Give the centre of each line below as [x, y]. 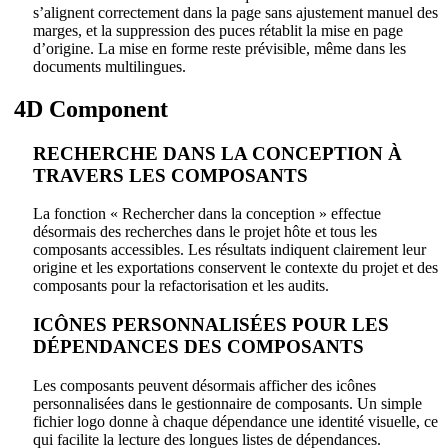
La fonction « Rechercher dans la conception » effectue [207, 214]
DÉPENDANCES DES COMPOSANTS [198, 347]
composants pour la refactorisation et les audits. [181, 286]
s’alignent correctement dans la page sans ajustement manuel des [235, 12]
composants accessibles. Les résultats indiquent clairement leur [229, 250]
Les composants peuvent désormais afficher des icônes [204, 385]
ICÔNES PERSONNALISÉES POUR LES [211, 325]
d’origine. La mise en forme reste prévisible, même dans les [219, 48]
